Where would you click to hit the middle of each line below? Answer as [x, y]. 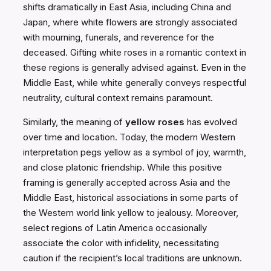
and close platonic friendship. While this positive [122, 168]
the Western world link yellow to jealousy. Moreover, [131, 213]
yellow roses [155, 122]
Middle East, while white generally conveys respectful [135, 83]
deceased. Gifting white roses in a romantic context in [135, 53]
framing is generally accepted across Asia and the [127, 183]
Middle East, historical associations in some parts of [131, 198]
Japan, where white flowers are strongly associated [130, 22]
